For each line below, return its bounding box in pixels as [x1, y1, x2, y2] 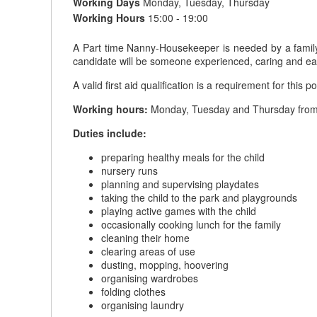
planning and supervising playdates [101, 177, 259, 191]
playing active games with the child [101, 204, 256, 218]
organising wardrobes [101, 271, 198, 285]
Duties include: [73, 126, 146, 140]
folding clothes [101, 284, 166, 299]
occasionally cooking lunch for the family [101, 217, 281, 231]
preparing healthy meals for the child [101, 150, 265, 164]
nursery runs [101, 163, 158, 178]
